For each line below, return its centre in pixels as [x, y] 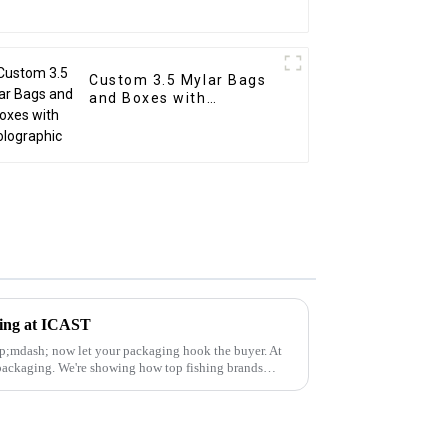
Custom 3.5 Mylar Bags [178, 80]
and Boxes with [148, 98]
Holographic [135, 116]
